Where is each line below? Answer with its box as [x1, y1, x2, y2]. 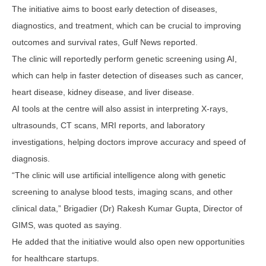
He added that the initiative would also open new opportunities [12, 236, 245, 246]
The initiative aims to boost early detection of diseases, [12, 4, 217, 14]
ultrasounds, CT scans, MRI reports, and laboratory [12, 120, 205, 130]
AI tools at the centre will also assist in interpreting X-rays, [12, 103, 228, 113]
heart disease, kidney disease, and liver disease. [12, 87, 194, 97]
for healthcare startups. [12, 253, 99, 263]
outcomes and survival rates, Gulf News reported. [12, 37, 198, 47]
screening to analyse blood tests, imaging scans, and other [12, 186, 233, 197]
